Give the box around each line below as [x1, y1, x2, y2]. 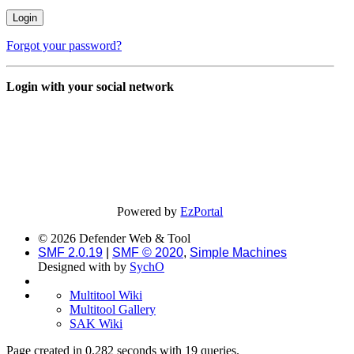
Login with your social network [6, 80, 174, 94]
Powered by [117, 205, 181, 219]
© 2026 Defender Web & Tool [38, 232, 190, 246]
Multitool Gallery [70, 303, 156, 317]
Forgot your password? [6, 39, 122, 53]
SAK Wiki [70, 317, 122, 331]
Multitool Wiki [70, 288, 142, 303]
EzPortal [180, 205, 224, 219]
